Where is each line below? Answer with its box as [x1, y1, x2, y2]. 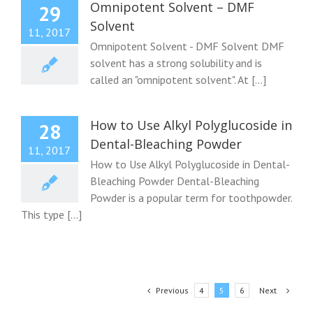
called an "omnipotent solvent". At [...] [89, 72, 266, 87]
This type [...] [20, 207, 82, 221]
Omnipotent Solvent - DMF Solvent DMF [89, 38, 284, 53]
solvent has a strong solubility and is [89, 55, 262, 70]
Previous [156, 284, 189, 296]
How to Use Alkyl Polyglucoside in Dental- [89, 156, 290, 171]
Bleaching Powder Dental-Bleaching [89, 173, 259, 188]
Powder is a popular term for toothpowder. [89, 190, 292, 205]
